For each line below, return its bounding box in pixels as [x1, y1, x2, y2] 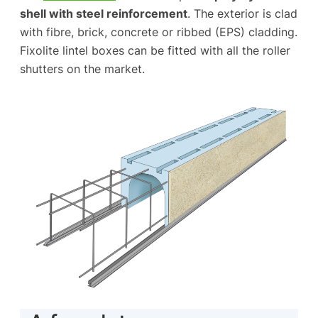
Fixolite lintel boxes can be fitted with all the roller [20, 43, 290, 58]
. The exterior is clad [187, 6, 297, 21]
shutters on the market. [20, 62, 145, 77]
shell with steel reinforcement [20, 6, 187, 21]
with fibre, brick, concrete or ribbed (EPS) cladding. [20, 25, 297, 40]
